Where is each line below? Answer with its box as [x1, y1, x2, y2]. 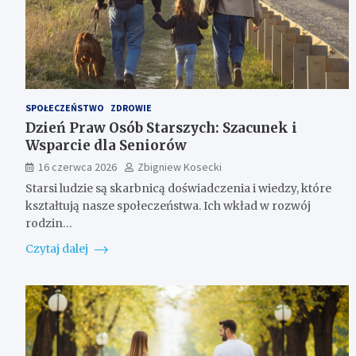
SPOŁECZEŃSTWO [25, 101, 104, 114]
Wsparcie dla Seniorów [25, 136, 187, 154]
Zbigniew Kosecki [137, 159, 222, 174]
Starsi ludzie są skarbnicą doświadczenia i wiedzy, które [25, 180, 331, 195]
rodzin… [25, 215, 72, 230]
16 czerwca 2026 [38, 159, 117, 174]
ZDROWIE [110, 101, 152, 114]
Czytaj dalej [25, 241, 91, 256]
